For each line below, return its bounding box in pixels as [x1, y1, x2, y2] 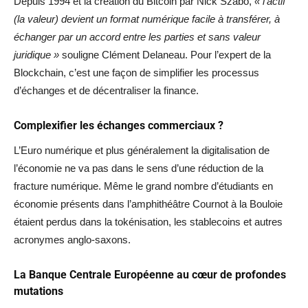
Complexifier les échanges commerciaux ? [14, 118, 223, 132]
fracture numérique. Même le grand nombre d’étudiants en [14, 179, 273, 192]
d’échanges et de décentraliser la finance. [14, 84, 199, 96]
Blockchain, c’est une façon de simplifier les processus [14, 66, 259, 78]
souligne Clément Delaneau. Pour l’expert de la [59, 48, 271, 60]
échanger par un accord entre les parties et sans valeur [14, 30, 261, 43]
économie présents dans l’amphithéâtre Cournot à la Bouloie [14, 197, 283, 210]
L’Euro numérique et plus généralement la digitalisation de [14, 144, 269, 156]
